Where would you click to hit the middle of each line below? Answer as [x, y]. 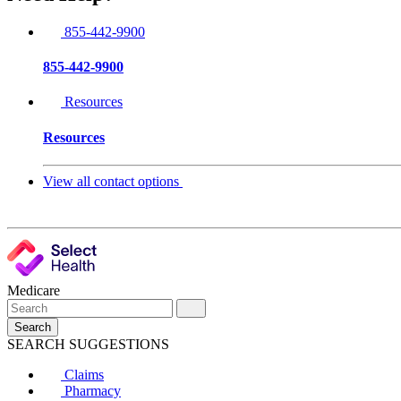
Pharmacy [93, 390]
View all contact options [111, 181]
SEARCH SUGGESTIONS [88, 344]
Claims [84, 374]
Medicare [34, 290]
